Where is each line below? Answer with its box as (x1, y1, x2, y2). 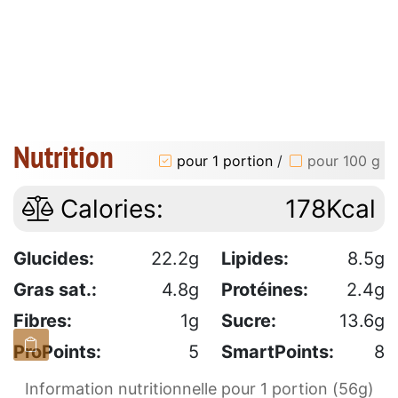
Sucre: (221, 310, 276, 332)
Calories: (53, 194, 163, 225)
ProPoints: (13, 341, 101, 363)
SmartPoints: (221, 341, 334, 363)
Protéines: (221, 279, 308, 301)
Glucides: (13, 248, 94, 270)
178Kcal (285, 194, 376, 225)
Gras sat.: (13, 279, 97, 301)
